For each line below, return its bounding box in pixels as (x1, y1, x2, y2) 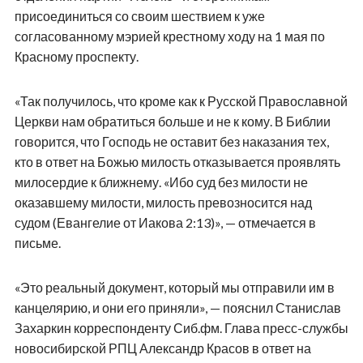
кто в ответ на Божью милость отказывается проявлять (14, 153, 340, 169)
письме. (14, 234, 61, 250)
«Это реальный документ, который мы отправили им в (14, 279, 335, 295)
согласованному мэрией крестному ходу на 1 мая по (14, 28, 325, 44)
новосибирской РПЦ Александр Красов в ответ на (14, 340, 311, 356)
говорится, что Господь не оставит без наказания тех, (14, 133, 329, 149)
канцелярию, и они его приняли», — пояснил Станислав (14, 299, 341, 315)
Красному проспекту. (14, 48, 139, 64)
